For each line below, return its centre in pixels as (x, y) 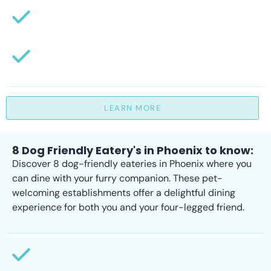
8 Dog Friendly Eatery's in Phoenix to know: (133, 151)
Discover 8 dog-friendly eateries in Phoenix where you (132, 164)
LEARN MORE (132, 108)
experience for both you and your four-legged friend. (128, 207)
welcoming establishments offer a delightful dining (124, 193)
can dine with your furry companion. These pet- (117, 178)
